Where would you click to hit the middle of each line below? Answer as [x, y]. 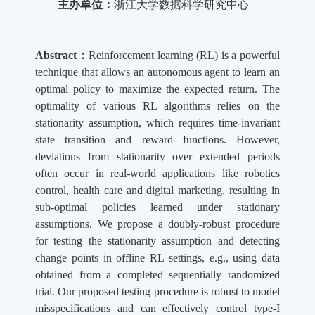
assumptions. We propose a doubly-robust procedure [157, 224]
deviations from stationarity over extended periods [157, 157]
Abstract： [62, 56]
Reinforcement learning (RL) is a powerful [185, 56]
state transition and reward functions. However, [157, 140]
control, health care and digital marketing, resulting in [157, 191]
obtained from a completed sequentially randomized [157, 275]
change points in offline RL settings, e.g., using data [157, 258]
